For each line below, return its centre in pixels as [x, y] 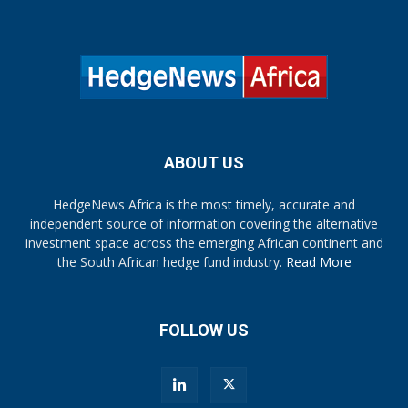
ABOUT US [204, 163]
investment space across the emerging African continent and [204, 243]
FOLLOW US [204, 330]
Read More [318, 262]
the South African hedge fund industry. [171, 262]
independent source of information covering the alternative [204, 224]
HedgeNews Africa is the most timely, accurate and [204, 204]
